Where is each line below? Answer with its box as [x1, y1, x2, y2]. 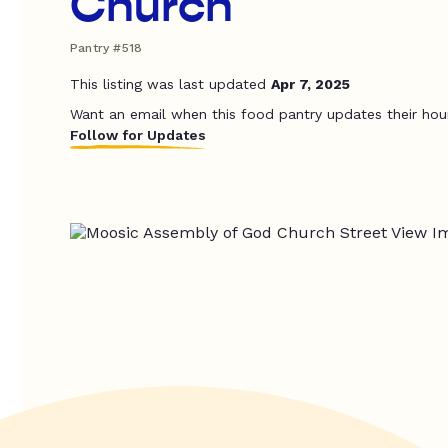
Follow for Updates [70, 127, 206, 143]
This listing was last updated [70, 76, 271, 92]
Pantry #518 [70, 41, 143, 55]
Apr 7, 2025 [271, 76, 350, 92]
